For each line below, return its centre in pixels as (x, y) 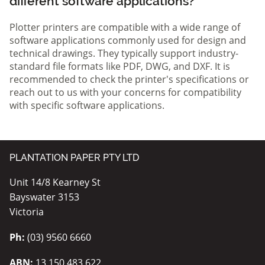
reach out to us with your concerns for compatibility (125, 92)
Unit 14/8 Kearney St (55, 182)
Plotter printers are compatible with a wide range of (125, 27)
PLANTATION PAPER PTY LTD (74, 157)
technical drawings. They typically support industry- (124, 53)
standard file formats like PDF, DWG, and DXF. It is (120, 66)
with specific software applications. (87, 105)
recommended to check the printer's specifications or (129, 79)
